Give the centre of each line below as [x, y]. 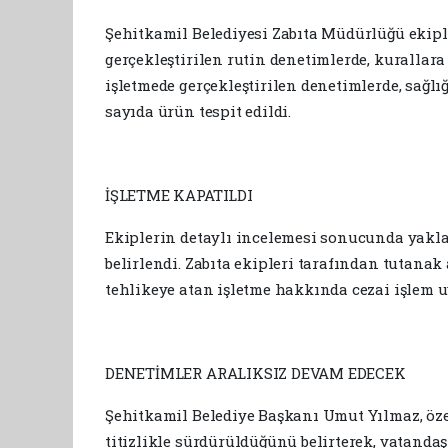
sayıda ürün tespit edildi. [198, 110]
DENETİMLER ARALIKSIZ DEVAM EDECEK [255, 372]
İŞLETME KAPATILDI [179, 194]
